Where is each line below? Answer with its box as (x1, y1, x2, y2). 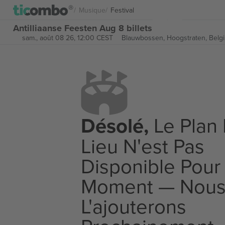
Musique (79, 5, 105, 15)
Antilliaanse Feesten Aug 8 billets (13, 21, 152, 35)
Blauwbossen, (121, 33, 167, 43)
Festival (110, 5, 134, 15)
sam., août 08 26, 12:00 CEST (22, 33, 113, 43)
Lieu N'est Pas (81, 132, 204, 160)
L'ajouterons (81, 192, 186, 220)
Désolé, (81, 111, 149, 140)
